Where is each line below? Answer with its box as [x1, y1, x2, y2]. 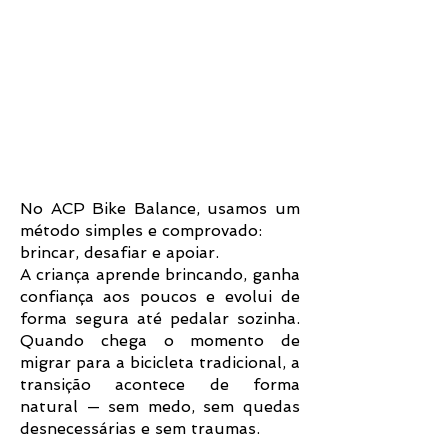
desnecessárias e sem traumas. [20, 419, 260, 438]
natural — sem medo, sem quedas [20, 397, 300, 416]
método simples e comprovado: [20, 221, 262, 240]
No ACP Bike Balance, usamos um [20, 199, 300, 218]
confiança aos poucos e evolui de [20, 287, 300, 306]
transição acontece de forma [20, 375, 300, 394]
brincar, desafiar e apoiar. [20, 243, 219, 262]
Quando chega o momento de [20, 331, 300, 350]
